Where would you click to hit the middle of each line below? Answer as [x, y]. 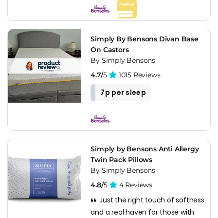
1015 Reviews [139, 75]
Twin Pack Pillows [121, 159]
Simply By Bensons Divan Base [145, 39]
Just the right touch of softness [151, 200]
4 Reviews [135, 185]
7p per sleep [123, 92]
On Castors [110, 49]
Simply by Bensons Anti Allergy [145, 149]
